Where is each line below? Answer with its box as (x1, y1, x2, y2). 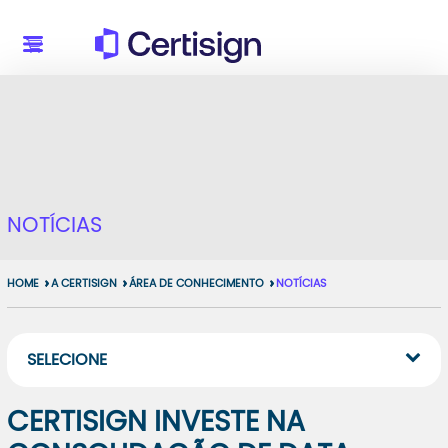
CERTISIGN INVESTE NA (6, 409, 305, 437)
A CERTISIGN (50, 278, 117, 289)
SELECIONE (26, 352, 107, 368)
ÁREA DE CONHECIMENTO (128, 278, 264, 289)
